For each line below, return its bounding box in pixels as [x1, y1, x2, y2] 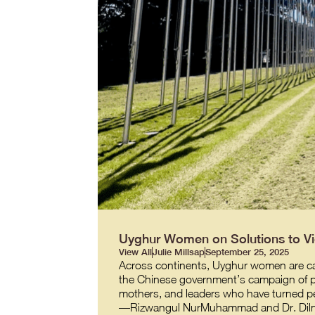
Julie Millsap [152, 247, 205, 258]
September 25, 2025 [205, 247, 289, 258]
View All [118, 247, 152, 258]
